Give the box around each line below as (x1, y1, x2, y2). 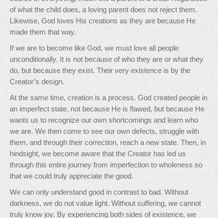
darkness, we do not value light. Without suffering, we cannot (10, 199, 201, 208)
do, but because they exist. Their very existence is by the (10, 66, 190, 75)
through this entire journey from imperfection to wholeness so (10, 161, 202, 169)
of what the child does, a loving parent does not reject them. (10, 5, 197, 14)
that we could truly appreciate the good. (10, 172, 133, 181)
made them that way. (10, 28, 76, 36)
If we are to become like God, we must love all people (10, 44, 179, 53)
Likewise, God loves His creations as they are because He (10, 17, 196, 25)
